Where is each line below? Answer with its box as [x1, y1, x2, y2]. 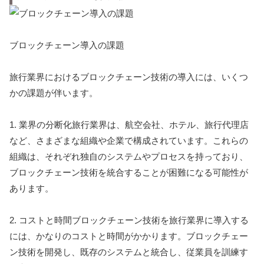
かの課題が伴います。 [9, 88, 98, 98]
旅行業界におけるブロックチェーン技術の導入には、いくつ [9, 72, 248, 82]
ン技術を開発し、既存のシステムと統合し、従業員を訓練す [9, 247, 248, 258]
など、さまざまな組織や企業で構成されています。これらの [9, 136, 248, 146]
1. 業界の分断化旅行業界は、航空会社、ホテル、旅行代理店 [9, 120, 249, 130]
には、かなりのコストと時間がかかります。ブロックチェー [9, 231, 248, 242]
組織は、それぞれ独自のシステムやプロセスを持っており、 [9, 151, 248, 162]
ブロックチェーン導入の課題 [9, 40, 124, 51]
